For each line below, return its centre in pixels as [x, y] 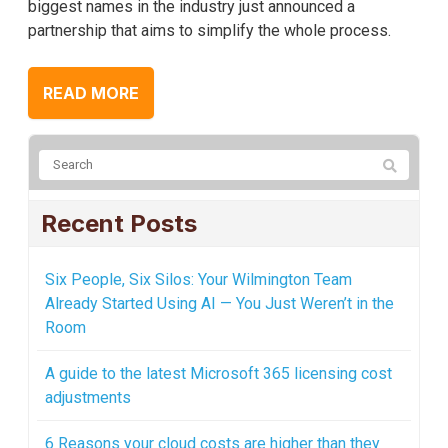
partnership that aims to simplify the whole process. [209, 30]
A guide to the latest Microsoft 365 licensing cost [218, 373]
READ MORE [91, 92]
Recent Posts [119, 223]
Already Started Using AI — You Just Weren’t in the [219, 303]
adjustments [88, 397]
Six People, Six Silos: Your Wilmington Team [198, 279]
